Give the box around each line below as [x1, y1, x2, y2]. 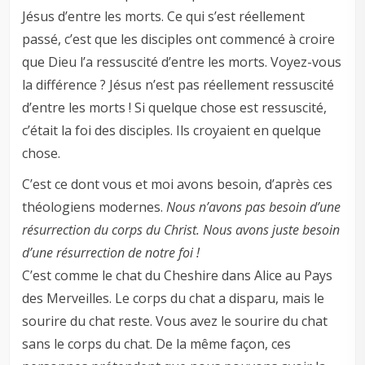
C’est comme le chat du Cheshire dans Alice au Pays [22, 266, 333, 285]
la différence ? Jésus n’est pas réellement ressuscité [22, 76, 335, 95]
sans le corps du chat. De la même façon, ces [22, 335, 292, 354]
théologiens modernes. [22, 198, 167, 217]
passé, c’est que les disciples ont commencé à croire [22, 30, 336, 49]
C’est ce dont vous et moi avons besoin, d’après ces [22, 175, 333, 194]
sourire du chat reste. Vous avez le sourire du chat [22, 312, 328, 331]
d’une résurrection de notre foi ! [22, 244, 200, 262]
